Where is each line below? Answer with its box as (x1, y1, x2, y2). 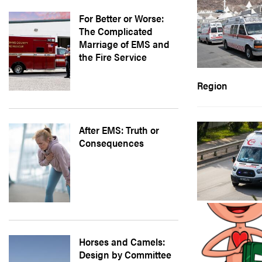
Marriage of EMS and (79, 37, 170, 51)
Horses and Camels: (79, 235, 165, 249)
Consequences (79, 136, 144, 150)
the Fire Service (79, 50, 147, 64)
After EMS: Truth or (79, 123, 159, 137)
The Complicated (79, 24, 153, 38)
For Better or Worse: (79, 11, 164, 25)
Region (197, 78, 228, 92)
